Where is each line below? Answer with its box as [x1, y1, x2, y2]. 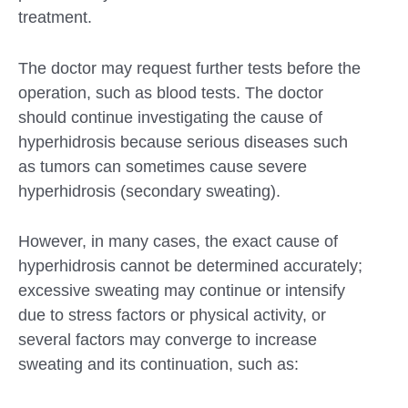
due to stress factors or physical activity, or [18, 306, 326, 325]
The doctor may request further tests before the [18, 58, 361, 77]
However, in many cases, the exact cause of [18, 232, 338, 251]
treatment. [18, 7, 92, 26]
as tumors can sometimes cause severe [18, 157, 307, 176]
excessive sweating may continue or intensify [18, 281, 345, 301]
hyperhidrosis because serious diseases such [18, 132, 348, 151]
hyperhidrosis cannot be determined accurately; [18, 257, 362, 276]
